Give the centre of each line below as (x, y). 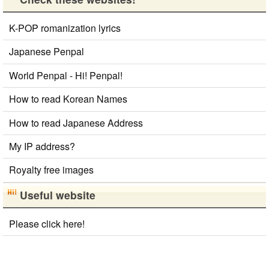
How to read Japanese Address (76, 122)
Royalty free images (51, 170)
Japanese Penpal (47, 52)
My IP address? (42, 146)
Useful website (58, 195)
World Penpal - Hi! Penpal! (66, 75)
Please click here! (47, 223)
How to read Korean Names (68, 99)
